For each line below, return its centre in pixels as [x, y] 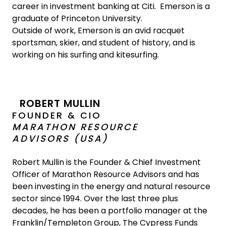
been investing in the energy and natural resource [111, 186]
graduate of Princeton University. [77, 18]
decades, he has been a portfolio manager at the [110, 211]
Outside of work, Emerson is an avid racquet [98, 31]
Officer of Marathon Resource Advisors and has [106, 174]
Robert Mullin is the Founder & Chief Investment [106, 162]
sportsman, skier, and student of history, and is [104, 43]
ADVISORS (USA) [60, 138]
